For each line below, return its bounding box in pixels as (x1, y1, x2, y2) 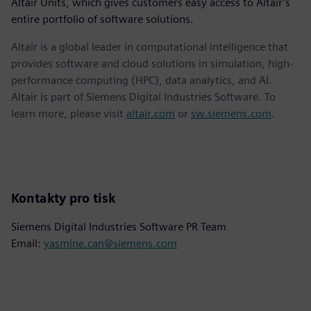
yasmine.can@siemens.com (44, 236, 177, 250)
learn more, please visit (11, 106, 126, 120)
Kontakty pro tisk (11, 190, 115, 205)
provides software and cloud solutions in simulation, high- (11, 56, 293, 70)
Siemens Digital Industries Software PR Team (11, 219, 226, 233)
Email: (11, 236, 44, 250)
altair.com (126, 106, 175, 120)
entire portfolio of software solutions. (11, 12, 194, 26)
